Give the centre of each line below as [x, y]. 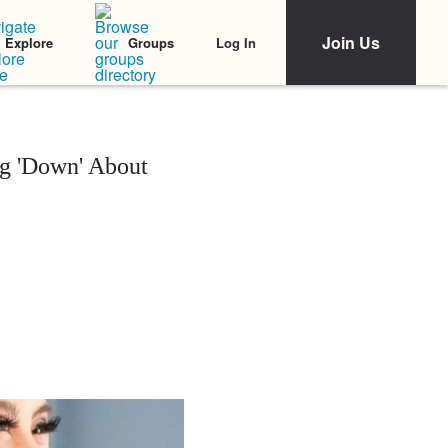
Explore [29, 42]
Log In [236, 42]
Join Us [351, 42]
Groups [151, 42]
